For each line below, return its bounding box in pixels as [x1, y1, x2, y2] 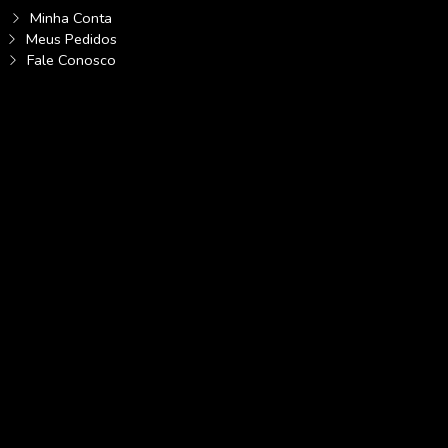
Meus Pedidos [25, 28, 117, 49]
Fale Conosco [26, 49, 116, 70]
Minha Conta [30, 7, 112, 28]
